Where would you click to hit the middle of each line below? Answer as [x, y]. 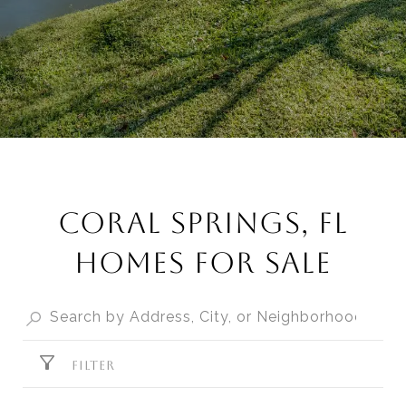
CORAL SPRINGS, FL [203, 222]
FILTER [93, 365]
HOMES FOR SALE [203, 262]
